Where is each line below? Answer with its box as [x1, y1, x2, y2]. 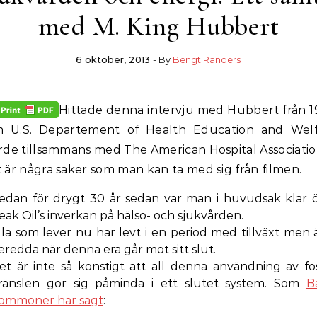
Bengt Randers [173, 54, 241, 65]
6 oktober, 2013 [76, 54, 151, 65]
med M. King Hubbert [38, 10, 279, 42]
